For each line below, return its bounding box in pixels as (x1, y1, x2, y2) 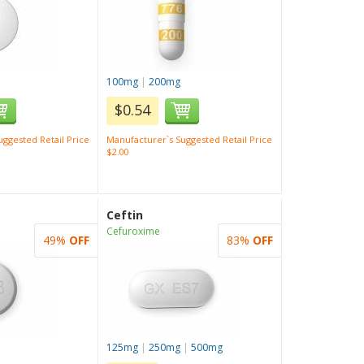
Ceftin (106, 207, 144, 223)
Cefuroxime (106, 224, 161, 238)
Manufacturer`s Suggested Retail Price (106, 133, 273, 145)
